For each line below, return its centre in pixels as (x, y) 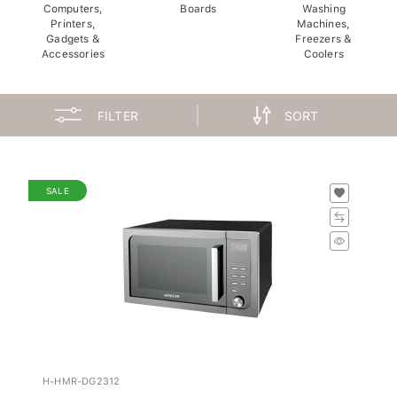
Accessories (74, 49)
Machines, (324, 19)
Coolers (324, 49)
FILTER (118, 111)
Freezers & (324, 34)
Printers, (74, 19)
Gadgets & (74, 34)
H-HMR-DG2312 (82, 377)
